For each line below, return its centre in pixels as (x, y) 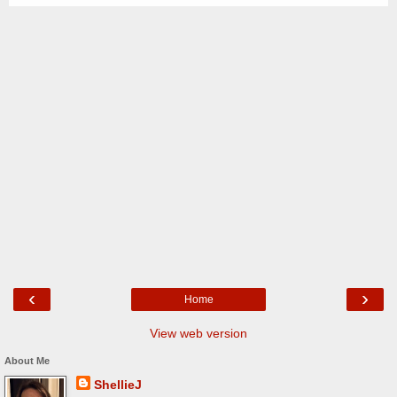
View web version (198, 333)
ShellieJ (117, 384)
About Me (27, 360)
